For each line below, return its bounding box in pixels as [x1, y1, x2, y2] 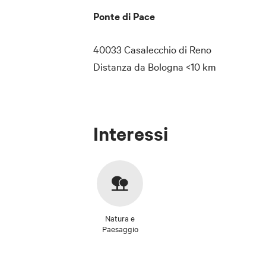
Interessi [93, 121, 168, 146]
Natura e [105, 212, 135, 223]
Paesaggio [102, 223, 138, 234]
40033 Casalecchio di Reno [93, 42, 211, 56]
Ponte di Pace [93, 8, 155, 23]
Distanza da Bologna [93, 59, 183, 74]
